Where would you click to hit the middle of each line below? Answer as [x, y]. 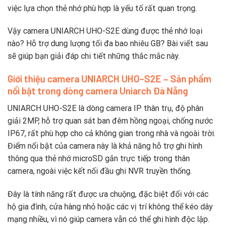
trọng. [187, 8]
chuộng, [124, 194]
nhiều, [40, 219]
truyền [158, 171]
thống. [181, 171]
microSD [89, 158]
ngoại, [161, 121]
